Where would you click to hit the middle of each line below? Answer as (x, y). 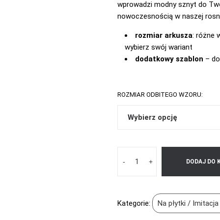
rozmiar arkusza (164, 35)
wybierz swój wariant (159, 47)
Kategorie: (135, 203)
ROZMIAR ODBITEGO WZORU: (160, 95)
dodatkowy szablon (170, 59)
